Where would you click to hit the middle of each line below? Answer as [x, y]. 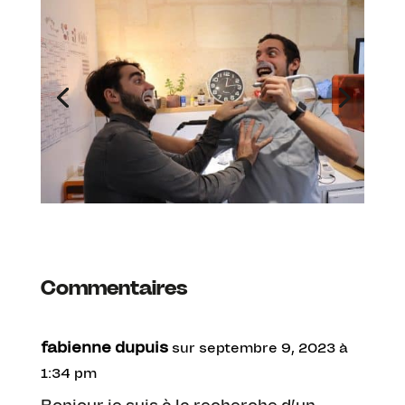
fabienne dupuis [104, 348]
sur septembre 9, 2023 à [259, 348]
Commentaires [113, 288]
